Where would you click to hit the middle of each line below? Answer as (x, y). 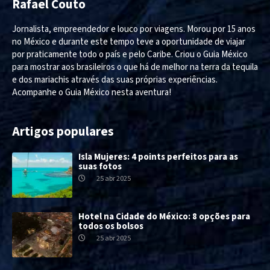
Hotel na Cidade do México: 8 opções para (164, 216)
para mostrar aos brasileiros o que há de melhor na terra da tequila (135, 67)
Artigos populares (63, 131)
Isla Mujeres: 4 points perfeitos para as (158, 157)
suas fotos (100, 166)
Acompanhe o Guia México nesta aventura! (92, 92)
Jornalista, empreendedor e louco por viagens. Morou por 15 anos (134, 29)
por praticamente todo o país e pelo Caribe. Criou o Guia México (130, 54)
